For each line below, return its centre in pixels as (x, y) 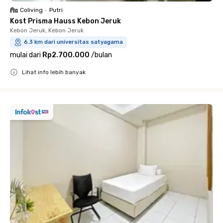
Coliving (31, 10)
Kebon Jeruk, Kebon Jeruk (47, 30)
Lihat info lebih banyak (54, 72)
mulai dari (25, 55)
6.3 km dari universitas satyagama (73, 42)
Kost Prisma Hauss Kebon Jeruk (65, 21)
